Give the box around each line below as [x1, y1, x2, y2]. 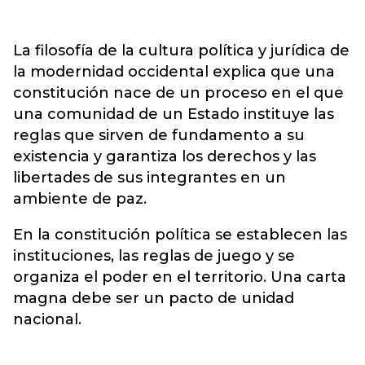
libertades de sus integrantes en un [13, 168, 286, 187]
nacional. [13, 310, 81, 328]
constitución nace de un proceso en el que [13, 83, 344, 102]
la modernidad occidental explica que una [13, 62, 335, 81]
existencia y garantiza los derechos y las [13, 147, 316, 165]
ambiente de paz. [13, 189, 147, 208]
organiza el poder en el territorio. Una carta [13, 267, 346, 286]
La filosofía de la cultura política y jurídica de [13, 41, 350, 59]
